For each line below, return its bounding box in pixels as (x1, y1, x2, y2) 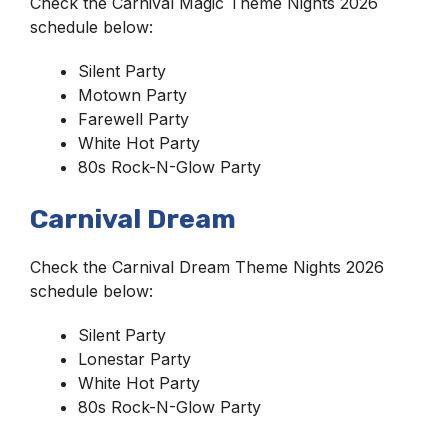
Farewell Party (78, 109, 189, 130)
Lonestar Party (78, 349, 191, 370)
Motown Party (78, 85, 187, 106)
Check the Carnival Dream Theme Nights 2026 (30, 257, 384, 278)
